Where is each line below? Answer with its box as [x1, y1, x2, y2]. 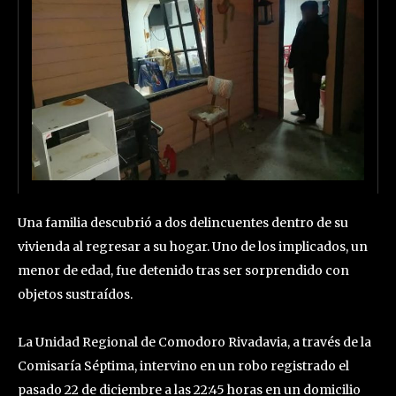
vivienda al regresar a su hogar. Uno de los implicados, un [18, 238, 368, 255]
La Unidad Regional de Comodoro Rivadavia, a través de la [18, 333, 371, 350]
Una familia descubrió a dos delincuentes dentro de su [18, 214, 348, 231]
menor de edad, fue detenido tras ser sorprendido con [18, 262, 349, 278]
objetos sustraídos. [18, 286, 133, 302]
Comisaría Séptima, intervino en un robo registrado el [18, 357, 349, 374]
